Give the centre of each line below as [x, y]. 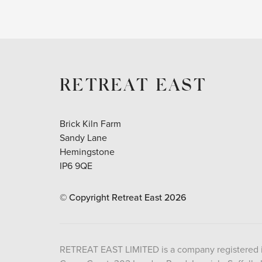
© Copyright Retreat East [112, 198]
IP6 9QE [76, 166]
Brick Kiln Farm [90, 124]
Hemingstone [87, 152]
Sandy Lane [83, 138]
